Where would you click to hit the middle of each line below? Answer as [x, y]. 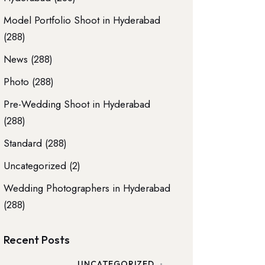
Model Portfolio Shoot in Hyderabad [82, 20]
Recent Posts [37, 239]
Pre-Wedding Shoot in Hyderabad [77, 104]
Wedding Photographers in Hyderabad [87, 188]
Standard [23, 143]
